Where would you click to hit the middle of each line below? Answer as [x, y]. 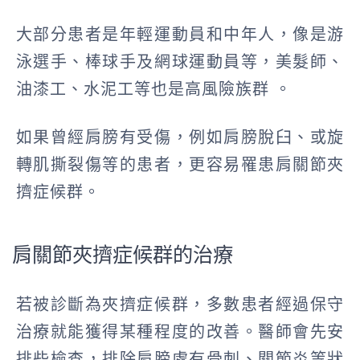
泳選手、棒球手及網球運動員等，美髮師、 [180, 62]
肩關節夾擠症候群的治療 [123, 255]
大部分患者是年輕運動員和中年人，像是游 [180, 35]
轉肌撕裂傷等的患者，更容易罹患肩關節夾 [180, 164]
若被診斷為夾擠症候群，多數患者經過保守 [180, 305]
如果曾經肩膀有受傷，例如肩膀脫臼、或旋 [180, 137]
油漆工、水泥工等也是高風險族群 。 [153, 90]
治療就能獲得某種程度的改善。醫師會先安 [180, 332]
